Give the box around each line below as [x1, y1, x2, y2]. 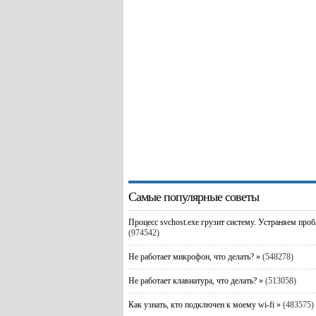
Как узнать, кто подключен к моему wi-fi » [128, 300, 281, 310]
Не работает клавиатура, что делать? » [128, 276, 263, 286]
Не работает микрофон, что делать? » [128, 252, 260, 262]
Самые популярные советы [128, 190, 259, 204]
